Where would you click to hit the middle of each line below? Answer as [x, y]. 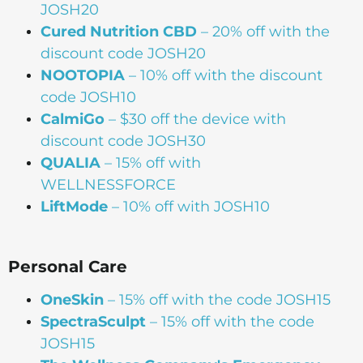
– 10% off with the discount [224, 75]
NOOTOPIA [83, 75]
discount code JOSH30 [123, 141]
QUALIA [70, 162]
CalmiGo [73, 119]
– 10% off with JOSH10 [189, 206]
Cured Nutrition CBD [119, 31]
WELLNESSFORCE [108, 184]
